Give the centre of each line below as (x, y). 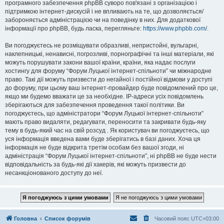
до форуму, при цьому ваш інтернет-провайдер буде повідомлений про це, (111, 88)
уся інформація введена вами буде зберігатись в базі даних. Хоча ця (103, 139)
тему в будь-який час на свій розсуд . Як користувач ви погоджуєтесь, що (107, 130)
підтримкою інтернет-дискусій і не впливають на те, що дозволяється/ (104, 11)
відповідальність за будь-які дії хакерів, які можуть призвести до (95, 164)
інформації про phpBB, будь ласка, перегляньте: (74, 28)
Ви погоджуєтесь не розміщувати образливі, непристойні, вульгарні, (102, 45)
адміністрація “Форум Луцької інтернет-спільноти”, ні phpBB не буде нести (111, 156)
